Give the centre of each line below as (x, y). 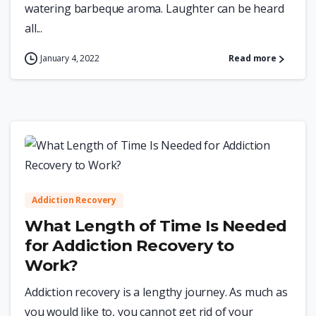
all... (34, 29)
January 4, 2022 (70, 59)
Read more (253, 59)
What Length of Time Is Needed (156, 226)
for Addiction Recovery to (129, 246)
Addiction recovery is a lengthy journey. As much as (156, 292)
